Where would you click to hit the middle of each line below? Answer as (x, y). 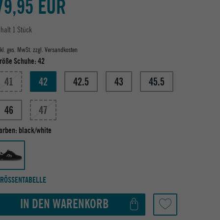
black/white (35, 130)
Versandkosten (61, 49)
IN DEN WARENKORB (64, 204)
